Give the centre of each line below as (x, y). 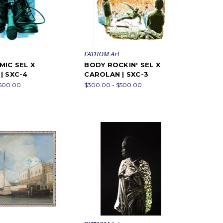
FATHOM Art (102, 54)
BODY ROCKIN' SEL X (122, 65)
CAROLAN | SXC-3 (116, 74)
